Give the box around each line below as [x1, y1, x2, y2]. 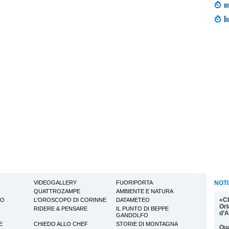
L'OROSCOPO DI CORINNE [33, 197, 106, 203]
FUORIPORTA [116, 179, 153, 186]
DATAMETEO [116, 197, 150, 203]
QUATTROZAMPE [33, 188, 80, 194]
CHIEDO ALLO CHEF [33, 221, 88, 227]
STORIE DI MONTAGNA [116, 221, 178, 227]
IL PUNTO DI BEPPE [116, 205, 169, 212]
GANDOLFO [116, 212, 149, 218]
